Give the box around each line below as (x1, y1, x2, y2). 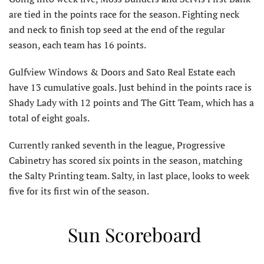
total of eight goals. (9, 111, 90, 125)
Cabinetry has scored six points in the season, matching (9, 154, 242, 167)
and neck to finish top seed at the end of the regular (9, 23, 225, 37)
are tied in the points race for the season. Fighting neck (9, 8, 239, 21)
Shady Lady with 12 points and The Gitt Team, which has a (9, 96, 254, 110)
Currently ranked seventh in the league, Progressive (9, 138, 225, 152)
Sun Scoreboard (67, 222, 202, 247)
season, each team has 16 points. (9, 38, 146, 52)
